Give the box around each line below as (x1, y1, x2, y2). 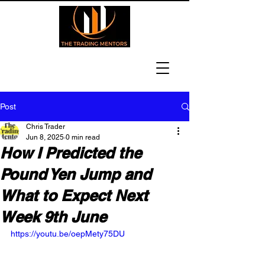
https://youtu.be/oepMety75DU (11, 229, 125, 238)
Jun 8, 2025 (26, 133, 64, 141)
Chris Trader (26, 122, 65, 131)
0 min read (66, 133, 100, 141)
